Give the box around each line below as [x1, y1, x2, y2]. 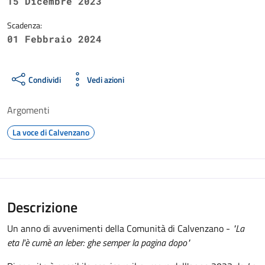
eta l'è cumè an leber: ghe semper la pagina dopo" [7, 235, 190, 250]
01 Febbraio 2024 [7, 33, 102, 45]
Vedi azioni [87, 73, 124, 86]
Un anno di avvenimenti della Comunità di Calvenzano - [7, 221, 232, 235]
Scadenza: [7, 19, 42, 31]
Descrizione [7, 196, 77, 218]
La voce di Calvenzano [12, 126, 89, 138]
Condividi [28, 73, 61, 86]
